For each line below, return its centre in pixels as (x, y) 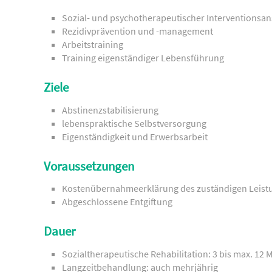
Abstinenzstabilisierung (110, 110)
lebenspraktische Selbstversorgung (134, 123)
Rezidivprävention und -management (138, 31)
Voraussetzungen (89, 166)
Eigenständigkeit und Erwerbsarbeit (135, 136)
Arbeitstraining (93, 45)
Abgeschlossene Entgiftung (117, 202)
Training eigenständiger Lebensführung (143, 58)
